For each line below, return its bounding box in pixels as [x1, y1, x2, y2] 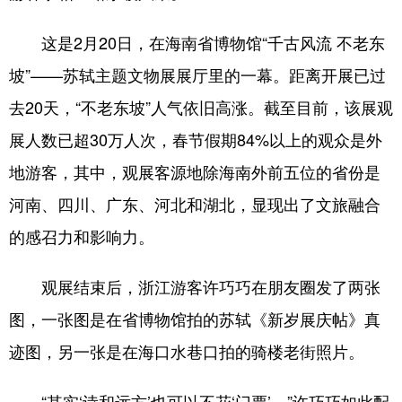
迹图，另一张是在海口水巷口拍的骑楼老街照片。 [9, 339, 364, 363]
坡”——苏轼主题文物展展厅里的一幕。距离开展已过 [9, 63, 386, 86]
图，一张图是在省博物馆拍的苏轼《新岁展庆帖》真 [9, 307, 380, 330]
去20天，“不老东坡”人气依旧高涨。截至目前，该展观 [9, 95, 393, 118]
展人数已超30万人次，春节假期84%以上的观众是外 [9, 127, 382, 151]
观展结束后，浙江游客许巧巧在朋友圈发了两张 [9, 275, 380, 298]
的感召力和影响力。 [9, 224, 154, 248]
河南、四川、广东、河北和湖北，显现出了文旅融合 [9, 192, 380, 215]
